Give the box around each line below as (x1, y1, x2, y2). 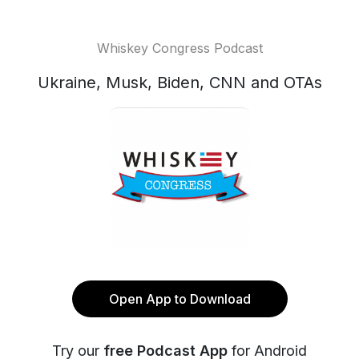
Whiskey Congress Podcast (96, 40, 263, 56)
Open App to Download (108, 291, 251, 307)
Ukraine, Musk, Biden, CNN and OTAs (37, 73, 322, 92)
